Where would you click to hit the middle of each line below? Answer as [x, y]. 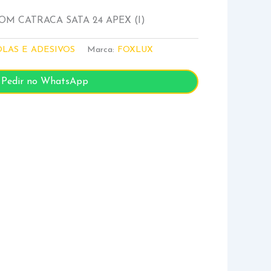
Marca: [103, 50]
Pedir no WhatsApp [45, 82]
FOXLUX [135, 50]
